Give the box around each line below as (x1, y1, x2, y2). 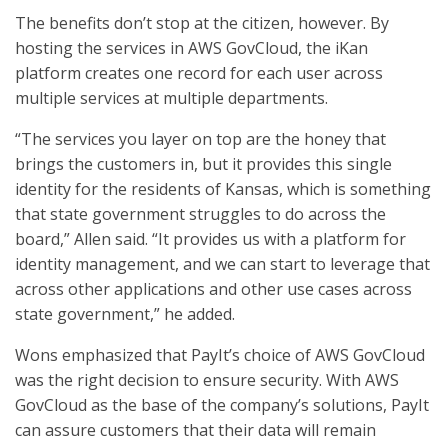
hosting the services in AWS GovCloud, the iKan (15, 37, 368, 59)
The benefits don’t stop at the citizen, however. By (15, 12, 389, 34)
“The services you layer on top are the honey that (15, 128, 386, 150)
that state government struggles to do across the (15, 203, 386, 225)
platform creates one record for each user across (15, 62, 383, 84)
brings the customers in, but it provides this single (15, 153, 392, 175)
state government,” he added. (15, 303, 235, 325)
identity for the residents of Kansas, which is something (15, 178, 431, 200)
